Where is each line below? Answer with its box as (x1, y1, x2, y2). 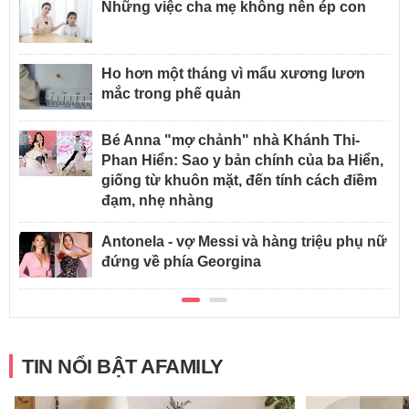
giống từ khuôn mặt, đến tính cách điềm (101, 172, 377, 188)
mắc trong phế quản (101, 85, 241, 101)
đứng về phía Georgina (101, 253, 261, 269)
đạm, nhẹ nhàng (101, 192, 214, 208)
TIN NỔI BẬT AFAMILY (22, 354, 224, 378)
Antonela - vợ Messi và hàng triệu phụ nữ (101, 233, 387, 249)
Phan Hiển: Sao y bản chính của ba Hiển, (101, 152, 383, 168)
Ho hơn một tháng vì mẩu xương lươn (101, 65, 365, 81)
